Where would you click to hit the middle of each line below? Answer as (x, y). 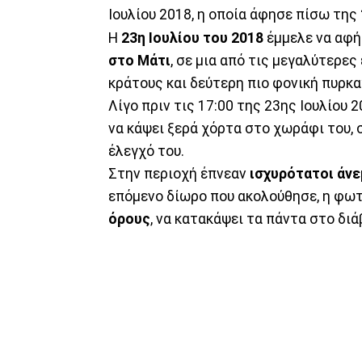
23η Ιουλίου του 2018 (194, 38)
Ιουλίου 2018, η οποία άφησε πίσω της (234, 14)
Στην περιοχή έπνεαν (179, 173)
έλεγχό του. (146, 151)
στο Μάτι (139, 60)
